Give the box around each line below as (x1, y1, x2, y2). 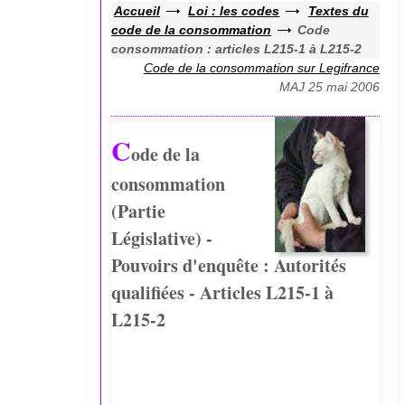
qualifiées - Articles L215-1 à (111, 279, 334, 306)
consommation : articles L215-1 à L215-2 (111, 42, 363, 57)
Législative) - (111, 225, 213, 252)
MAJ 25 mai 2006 (278, 80, 380, 95)
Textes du (307, 4, 369, 19)
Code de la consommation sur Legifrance (143, 61, 380, 76)
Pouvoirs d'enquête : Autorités (111, 252, 347, 279)
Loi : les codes (188, 4, 280, 19)
